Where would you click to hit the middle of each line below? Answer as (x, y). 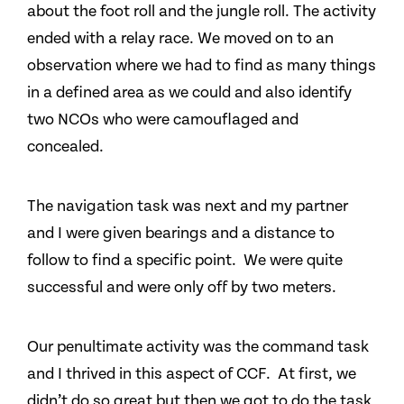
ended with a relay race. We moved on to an (180, 38)
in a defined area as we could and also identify (189, 92)
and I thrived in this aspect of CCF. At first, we (192, 374)
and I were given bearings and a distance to (181, 233)
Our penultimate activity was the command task (198, 347)
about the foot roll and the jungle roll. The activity (202, 11)
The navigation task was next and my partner (188, 206)
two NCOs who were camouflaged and (163, 119)
